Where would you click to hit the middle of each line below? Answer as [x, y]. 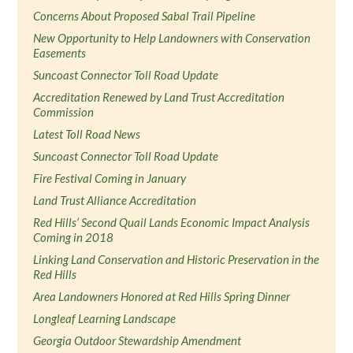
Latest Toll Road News [87, 134]
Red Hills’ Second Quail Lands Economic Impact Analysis [172, 222]
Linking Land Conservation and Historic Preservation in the [176, 259]
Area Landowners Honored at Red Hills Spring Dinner [162, 296]
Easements [60, 53]
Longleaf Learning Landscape [105, 318]
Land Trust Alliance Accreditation [115, 200]
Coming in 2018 [74, 237]
